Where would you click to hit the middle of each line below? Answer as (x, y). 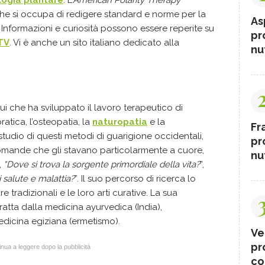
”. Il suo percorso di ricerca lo (135, 178)
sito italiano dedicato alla (126, 42)
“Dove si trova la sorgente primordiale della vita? (102, 164)
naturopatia (120, 122)
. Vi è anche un (41, 42)
